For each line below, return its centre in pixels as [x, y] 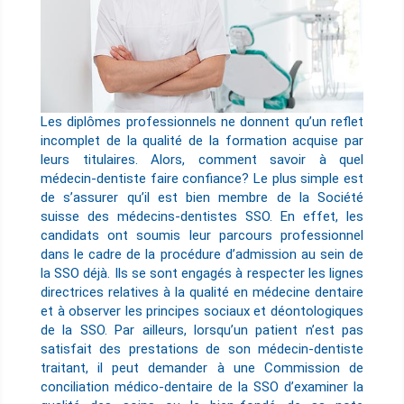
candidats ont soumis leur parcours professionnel [202, 235]
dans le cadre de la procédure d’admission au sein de [202, 254]
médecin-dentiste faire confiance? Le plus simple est [202, 178]
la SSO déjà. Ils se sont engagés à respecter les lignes [202, 273]
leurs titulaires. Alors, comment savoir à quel [202, 159]
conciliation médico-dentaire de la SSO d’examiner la [202, 386]
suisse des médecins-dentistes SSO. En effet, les [202, 216]
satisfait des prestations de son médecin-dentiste [202, 349]
